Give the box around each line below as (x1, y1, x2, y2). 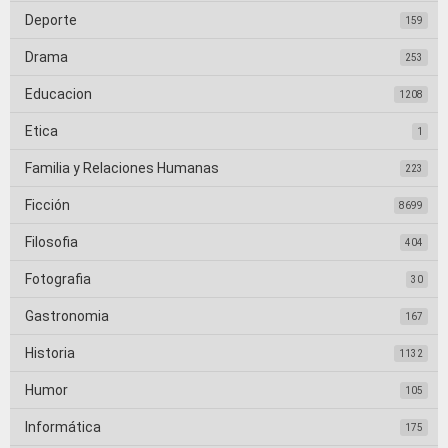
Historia (25, 345, 75, 362)
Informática (25, 419, 101, 436)
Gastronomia (25, 308, 109, 325)
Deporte (25, 12, 77, 29)
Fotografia (25, 271, 91, 288)
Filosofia (25, 234, 78, 251)
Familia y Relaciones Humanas (25, 160, 219, 177)
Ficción (25, 197, 70, 214)
